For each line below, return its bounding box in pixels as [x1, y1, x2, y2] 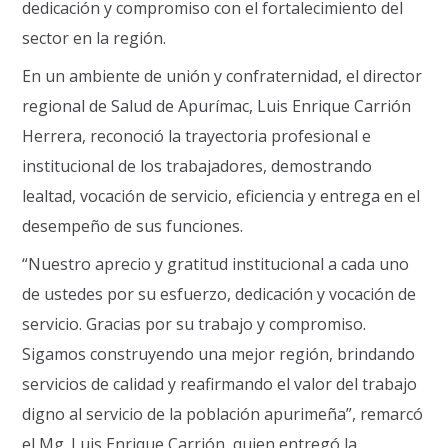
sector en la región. [22, 26, 167, 49]
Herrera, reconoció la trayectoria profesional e [22, 124, 372, 147]
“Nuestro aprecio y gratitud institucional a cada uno [22, 252, 410, 275]
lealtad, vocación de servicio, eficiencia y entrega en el [22, 184, 421, 207]
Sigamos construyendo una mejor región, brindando [22, 342, 416, 365]
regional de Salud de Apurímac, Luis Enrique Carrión [22, 94, 412, 117]
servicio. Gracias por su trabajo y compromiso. [22, 312, 367, 335]
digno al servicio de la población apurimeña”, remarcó [22, 402, 424, 425]
